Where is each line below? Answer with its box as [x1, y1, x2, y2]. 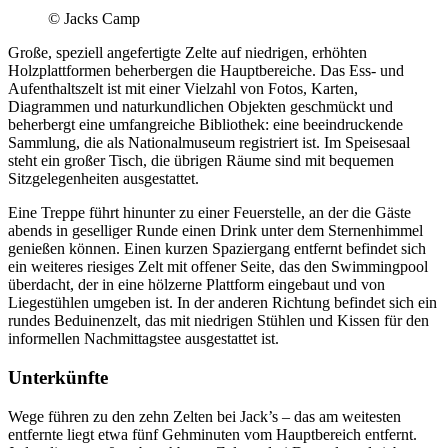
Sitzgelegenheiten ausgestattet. [8, 170, 199, 188]
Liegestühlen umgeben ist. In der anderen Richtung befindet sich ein [8, 294, 437, 312]
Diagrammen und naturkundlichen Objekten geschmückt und [8, 98, 393, 116]
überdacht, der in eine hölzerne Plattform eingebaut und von [8, 276, 385, 294]
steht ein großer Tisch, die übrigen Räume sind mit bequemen [8, 152, 394, 170]
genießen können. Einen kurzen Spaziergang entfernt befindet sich [8, 240, 426, 258]
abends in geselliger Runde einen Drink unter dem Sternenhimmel [8, 222, 423, 240]
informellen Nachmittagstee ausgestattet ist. [8, 330, 279, 348]
